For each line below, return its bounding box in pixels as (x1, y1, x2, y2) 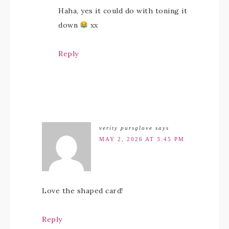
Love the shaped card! (42, 186, 123, 195)
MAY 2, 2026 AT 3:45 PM (99, 136, 185, 142)
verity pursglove (99, 125, 153, 131)
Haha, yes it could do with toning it (58, 6, 187, 15)
